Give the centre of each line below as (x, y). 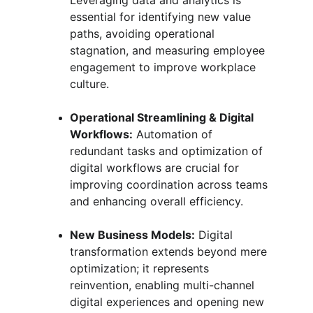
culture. (89, 84)
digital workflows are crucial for (156, 168)
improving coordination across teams (170, 184)
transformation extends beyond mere (170, 252)
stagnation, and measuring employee (169, 50)
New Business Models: (132, 235)
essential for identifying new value (162, 17)
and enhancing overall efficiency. (156, 201)
